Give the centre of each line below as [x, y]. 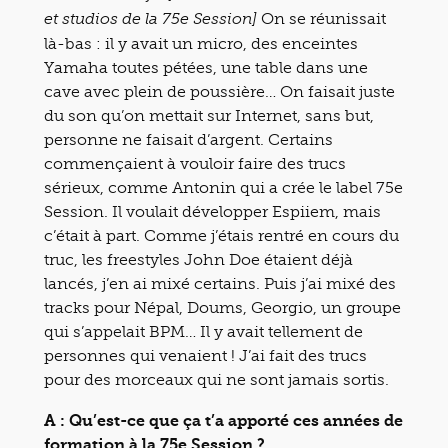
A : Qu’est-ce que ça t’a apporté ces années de [223, 420]
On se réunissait [321, 18]
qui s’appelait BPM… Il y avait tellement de [203, 331]
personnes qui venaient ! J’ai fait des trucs [205, 355]
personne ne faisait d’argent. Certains [188, 139]
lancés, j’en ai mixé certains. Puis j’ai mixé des [220, 283]
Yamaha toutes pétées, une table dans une [206, 67]
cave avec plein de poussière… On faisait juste [219, 91]
